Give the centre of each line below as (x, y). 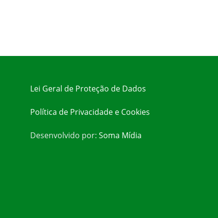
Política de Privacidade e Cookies (90, 112)
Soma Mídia (120, 136)
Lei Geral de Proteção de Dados (88, 89)
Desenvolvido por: (64, 136)
